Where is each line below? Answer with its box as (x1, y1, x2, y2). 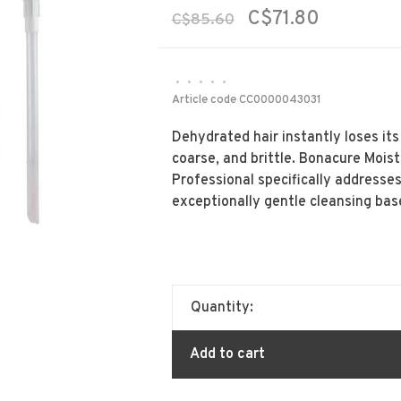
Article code (171, 93, 236, 107)
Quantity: (190, 299, 253, 317)
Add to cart (189, 346, 265, 363)
